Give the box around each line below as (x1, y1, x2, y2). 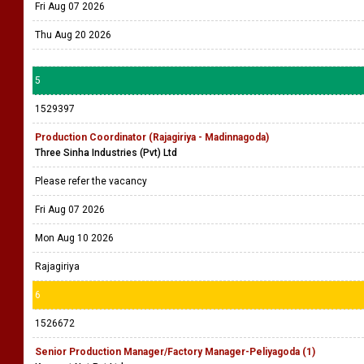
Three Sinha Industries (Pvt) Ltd (35, 147, 177, 158)
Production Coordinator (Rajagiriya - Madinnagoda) (35, 132, 269, 143)
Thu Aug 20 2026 (35, 29, 111, 41)
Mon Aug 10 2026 (35, 232, 114, 244)
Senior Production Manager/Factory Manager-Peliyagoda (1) (35, 346, 315, 357)
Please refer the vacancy (35, 175, 149, 187)
